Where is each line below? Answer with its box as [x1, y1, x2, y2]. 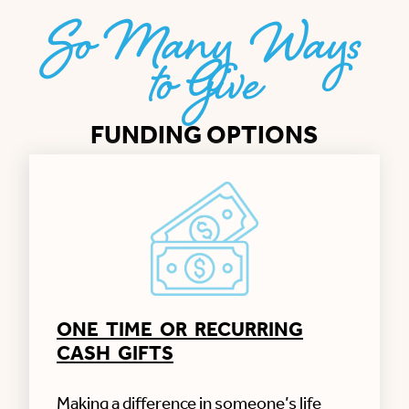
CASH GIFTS [57, 335, 173, 373]
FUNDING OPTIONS [90, 111, 319, 161]
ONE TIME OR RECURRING [57, 311, 303, 350]
